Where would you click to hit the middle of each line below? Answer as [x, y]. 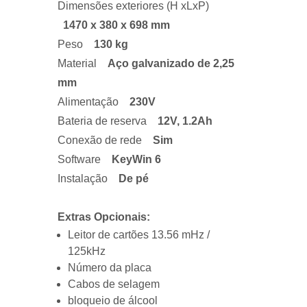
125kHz [87, 251]
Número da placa [110, 268]
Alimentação [92, 102]
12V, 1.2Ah [185, 121]
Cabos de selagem [114, 284]
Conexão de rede [105, 140]
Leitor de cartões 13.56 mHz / [139, 235]
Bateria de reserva [106, 121]
